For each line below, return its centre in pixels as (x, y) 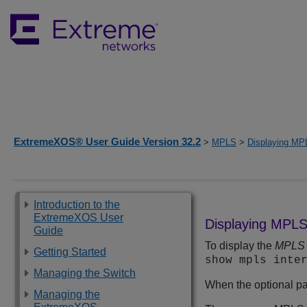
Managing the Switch (85, 273)
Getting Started (70, 252)
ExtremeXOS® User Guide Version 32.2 (107, 142)
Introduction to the (77, 205)
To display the (240, 246)
